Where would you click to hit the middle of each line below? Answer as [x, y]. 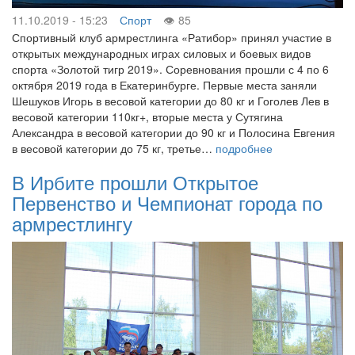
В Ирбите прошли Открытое [135, 182]
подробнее [244, 148]
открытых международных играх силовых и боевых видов [161, 53]
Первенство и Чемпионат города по [167, 202]
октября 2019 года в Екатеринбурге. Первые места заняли [164, 85]
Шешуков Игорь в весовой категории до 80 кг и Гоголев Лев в [170, 101]
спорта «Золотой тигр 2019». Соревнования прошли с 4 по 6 [170, 69]
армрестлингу [72, 223]
